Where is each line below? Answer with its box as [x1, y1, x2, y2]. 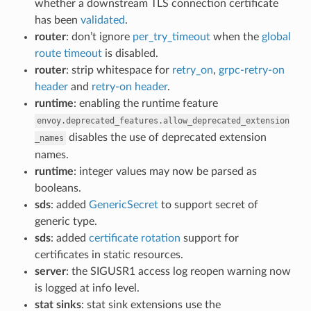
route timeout [34, 47, 102, 59]
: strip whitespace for [65, 64, 172, 76]
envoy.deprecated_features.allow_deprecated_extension [36, 115, 289, 126]
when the [210, 31, 262, 42]
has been [34, 14, 81, 26]
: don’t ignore [65, 31, 133, 42]
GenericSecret [88, 199, 158, 210]
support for [180, 232, 239, 244]
